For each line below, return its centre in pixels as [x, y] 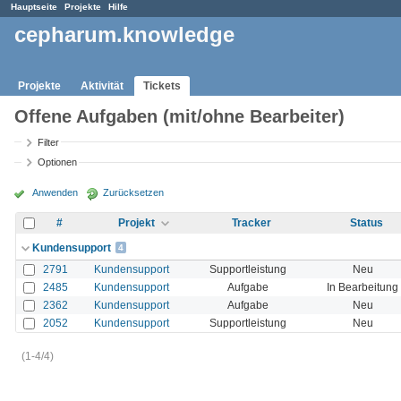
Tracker [252, 222]
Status [366, 222]
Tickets [162, 85]
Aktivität [102, 85]
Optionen [58, 162]
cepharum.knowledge [124, 35]
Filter [49, 142]
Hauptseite [34, 7]
